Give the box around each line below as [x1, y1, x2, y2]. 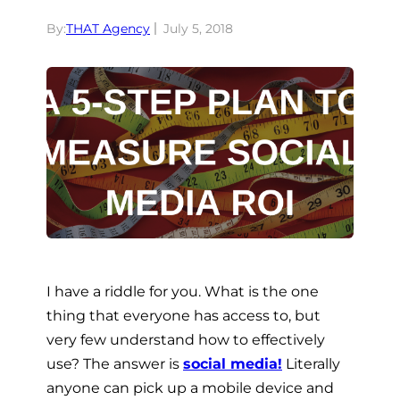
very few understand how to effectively [46, 329, 325, 348]
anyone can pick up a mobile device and [46, 378, 334, 396]
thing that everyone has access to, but [46, 305, 321, 324]
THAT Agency [66, 20, 150, 37]
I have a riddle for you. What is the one [46, 281, 319, 300]
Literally [282, 354, 340, 372]
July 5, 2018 [162, 20, 233, 37]
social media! [183, 354, 282, 372]
